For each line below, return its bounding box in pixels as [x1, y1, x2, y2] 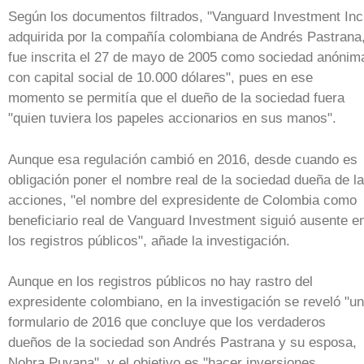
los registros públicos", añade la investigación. [8, 232, 290, 249]
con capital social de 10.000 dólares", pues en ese [8, 70, 313, 86]
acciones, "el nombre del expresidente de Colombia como [8, 192, 357, 208]
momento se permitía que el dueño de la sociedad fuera [8, 90, 344, 106]
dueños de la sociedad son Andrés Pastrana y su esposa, [8, 335, 357, 351]
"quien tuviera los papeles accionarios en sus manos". [8, 110, 336, 127]
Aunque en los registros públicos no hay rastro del [8, 274, 313, 290]
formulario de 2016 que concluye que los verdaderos [8, 314, 326, 331]
